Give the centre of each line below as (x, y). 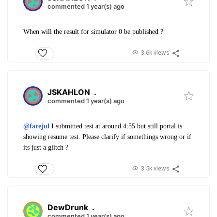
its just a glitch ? (46, 147)
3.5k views (155, 168)
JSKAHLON (69, 92)
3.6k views (155, 53)
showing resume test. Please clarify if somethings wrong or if (107, 137)
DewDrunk (68, 207)
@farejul (36, 126)
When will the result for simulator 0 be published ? (94, 32)
